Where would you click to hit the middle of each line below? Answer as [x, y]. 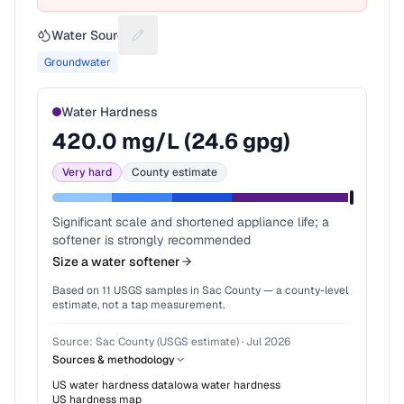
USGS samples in [155, 290]
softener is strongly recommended [151, 240]
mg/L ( [154, 141]
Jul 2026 [268, 342]
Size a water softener [116, 262]
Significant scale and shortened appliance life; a [191, 222]
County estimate [174, 172]
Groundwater [78, 62]
